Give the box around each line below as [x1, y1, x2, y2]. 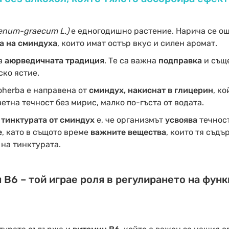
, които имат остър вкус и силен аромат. [57, 38, 217, 48]
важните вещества [90, 127, 166, 137]
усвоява [165, 115, 197, 125]
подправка [158, 56, 202, 65]
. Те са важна [104, 56, 158, 65]
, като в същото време [2, 127, 90, 137]
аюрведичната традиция [4, 56, 104, 65]
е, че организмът [94, 115, 165, 125]
